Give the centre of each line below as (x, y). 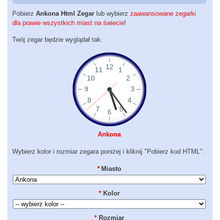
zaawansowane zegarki (163, 14)
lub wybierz (112, 14)
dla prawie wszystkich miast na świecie (68, 23)
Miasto (111, 169)
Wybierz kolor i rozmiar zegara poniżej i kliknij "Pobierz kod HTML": (108, 152)
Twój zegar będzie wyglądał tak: (57, 40)
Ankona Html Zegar (65, 14)
